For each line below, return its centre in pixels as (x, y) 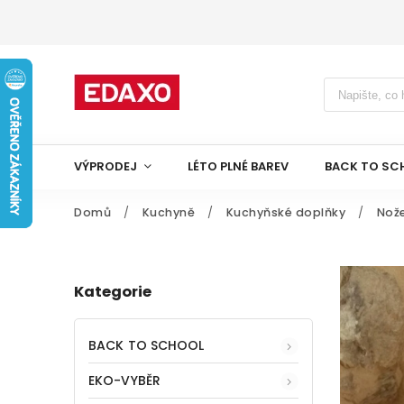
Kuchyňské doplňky (285, 212)
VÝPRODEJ (106, 166)
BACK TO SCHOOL (147, 345)
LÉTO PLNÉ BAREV (238, 166)
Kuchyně (168, 212)
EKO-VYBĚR (124, 380)
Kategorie (113, 292)
